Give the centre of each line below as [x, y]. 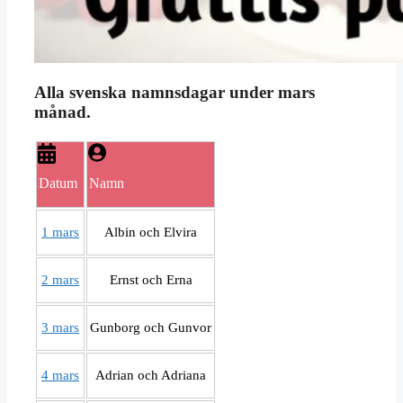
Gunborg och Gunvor [151, 328]
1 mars [60, 233]
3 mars [60, 328]
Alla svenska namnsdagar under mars [175, 93]
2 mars [60, 280]
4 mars [60, 376]
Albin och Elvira [151, 233]
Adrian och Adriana [151, 376]
